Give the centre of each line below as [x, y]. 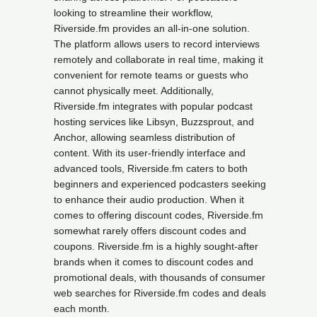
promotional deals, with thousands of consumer [160, 277]
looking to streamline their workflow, [133, 13]
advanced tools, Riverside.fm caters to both [151, 168]
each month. [82, 309]
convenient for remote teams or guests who [151, 75]
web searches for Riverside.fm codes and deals [160, 293]
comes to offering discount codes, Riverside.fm [158, 215]
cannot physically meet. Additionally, [134, 91]
